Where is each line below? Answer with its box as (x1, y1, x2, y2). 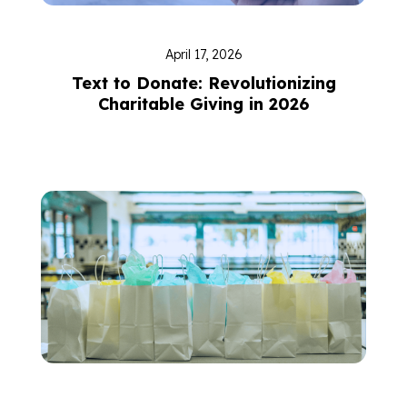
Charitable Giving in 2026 (98, 94, 309, 114)
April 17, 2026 (164, 46, 243, 63)
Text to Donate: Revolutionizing (71, 73, 336, 94)
